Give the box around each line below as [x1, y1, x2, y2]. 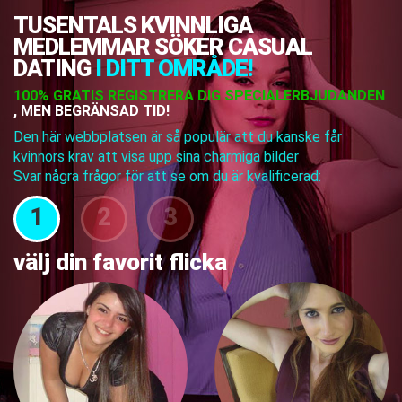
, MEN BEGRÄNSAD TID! [13, 102, 170, 119]
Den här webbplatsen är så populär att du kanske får [13, 128, 342, 145]
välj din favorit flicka [13, 249, 227, 275]
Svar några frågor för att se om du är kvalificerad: [13, 168, 321, 185]
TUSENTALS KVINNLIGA [13, 12, 253, 39]
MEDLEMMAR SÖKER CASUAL [13, 33, 312, 60]
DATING [13, 55, 95, 82]
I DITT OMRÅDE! [95, 55, 252, 82]
